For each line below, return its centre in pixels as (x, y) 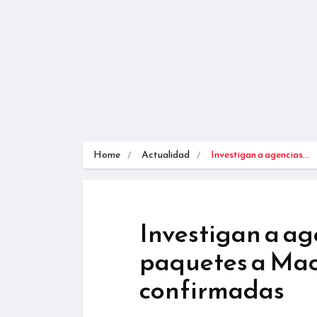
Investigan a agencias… (260, 154)
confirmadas (212, 289)
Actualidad (166, 154)
